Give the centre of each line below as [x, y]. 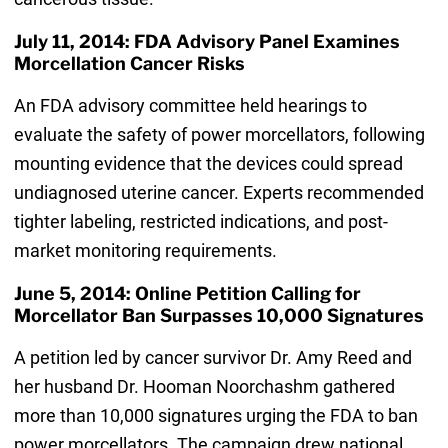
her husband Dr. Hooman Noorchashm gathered [204, 387]
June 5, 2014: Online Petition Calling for [187, 293]
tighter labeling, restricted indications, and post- [200, 221]
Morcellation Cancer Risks [129, 63]
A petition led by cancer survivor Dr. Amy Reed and [212, 358]
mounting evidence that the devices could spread [208, 163]
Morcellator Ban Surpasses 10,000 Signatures [218, 315]
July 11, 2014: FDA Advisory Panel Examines [206, 41]
